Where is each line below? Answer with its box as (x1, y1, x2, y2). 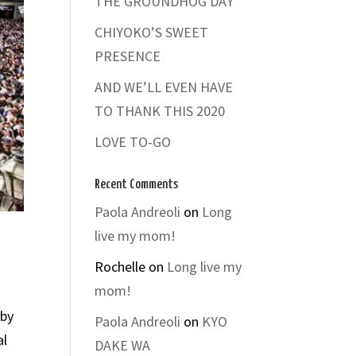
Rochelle (95, 257, 146, 276)
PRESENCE (95, 47, 161, 65)
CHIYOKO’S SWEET (95, 23, 209, 41)
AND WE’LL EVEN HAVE (95, 78, 234, 96)
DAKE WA (95, 336, 151, 354)
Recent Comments (95, 178, 179, 192)
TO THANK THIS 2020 (95, 102, 226, 120)
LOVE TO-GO (95, 133, 172, 151)
